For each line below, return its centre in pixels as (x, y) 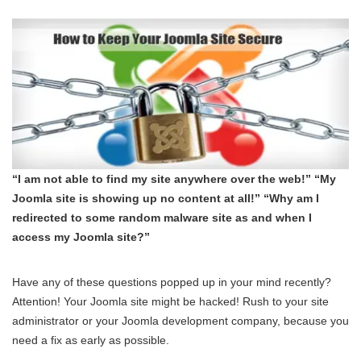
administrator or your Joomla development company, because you (180, 320)
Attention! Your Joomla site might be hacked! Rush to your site (170, 301)
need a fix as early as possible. (91, 340)
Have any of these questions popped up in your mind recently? (172, 282)
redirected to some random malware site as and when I (162, 217)
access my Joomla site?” (81, 237)
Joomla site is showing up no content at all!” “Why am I (166, 198)
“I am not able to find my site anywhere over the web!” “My (174, 178)
